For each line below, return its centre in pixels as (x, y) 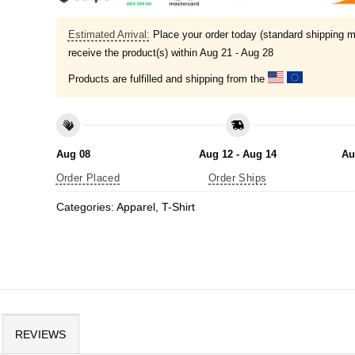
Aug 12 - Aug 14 (237, 154)
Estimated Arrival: (109, 35)
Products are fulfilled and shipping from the (168, 78)
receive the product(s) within (134, 53)
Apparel (136, 207)
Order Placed (88, 178)
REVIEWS (40, 335)
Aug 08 (73, 154)
